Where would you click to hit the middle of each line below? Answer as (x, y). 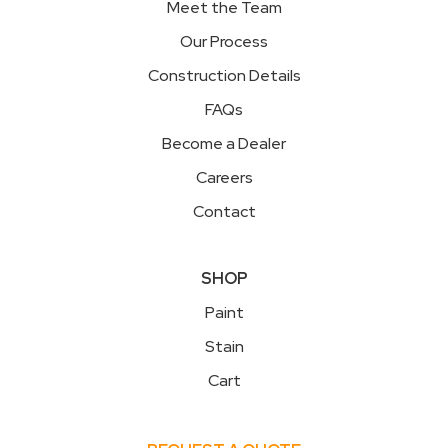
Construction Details (224, 76)
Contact (224, 212)
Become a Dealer (224, 144)
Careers (224, 178)
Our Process (224, 42)
